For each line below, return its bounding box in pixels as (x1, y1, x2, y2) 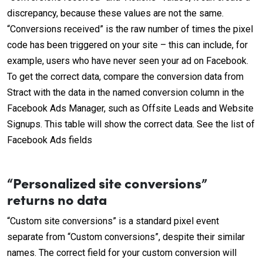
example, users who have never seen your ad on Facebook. (7, 55, 248, 66)
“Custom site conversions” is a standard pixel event (7, 215, 219, 227)
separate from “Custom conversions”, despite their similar (7, 231, 245, 242)
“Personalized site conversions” (7, 173, 207, 192)
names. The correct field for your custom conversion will (7, 247, 237, 258)
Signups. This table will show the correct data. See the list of (7, 119, 255, 130)
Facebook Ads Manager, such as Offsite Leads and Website (7, 103, 254, 114)
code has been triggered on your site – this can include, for (7, 39, 248, 50)
